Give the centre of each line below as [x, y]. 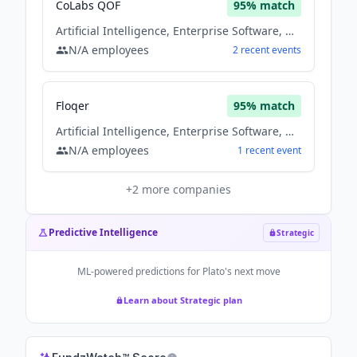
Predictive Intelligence [103, 232]
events [286, 50]
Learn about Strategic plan [182, 300]
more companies [185, 189]
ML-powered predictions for [139, 271]
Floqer [73, 106]
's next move [252, 271]
